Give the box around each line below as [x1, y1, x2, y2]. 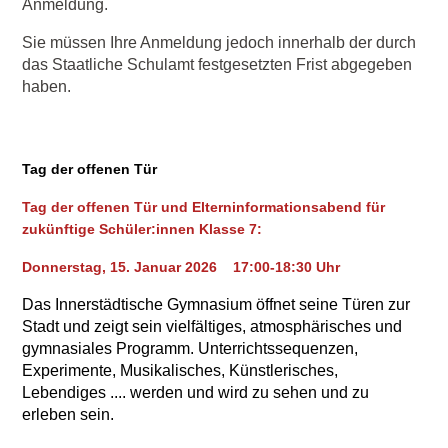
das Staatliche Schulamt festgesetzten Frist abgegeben [22, 56, 413, 73]
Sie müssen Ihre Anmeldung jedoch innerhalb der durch [22, 34, 417, 51]
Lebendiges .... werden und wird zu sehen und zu [22, 384, 370, 401]
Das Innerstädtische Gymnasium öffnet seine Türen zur [22, 296, 411, 313]
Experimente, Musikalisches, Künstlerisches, [22, 362, 339, 379]
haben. [22, 78, 72, 95]
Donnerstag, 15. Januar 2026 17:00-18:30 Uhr [22, 259, 369, 275]
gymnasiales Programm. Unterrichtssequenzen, [22, 340, 359, 357]
